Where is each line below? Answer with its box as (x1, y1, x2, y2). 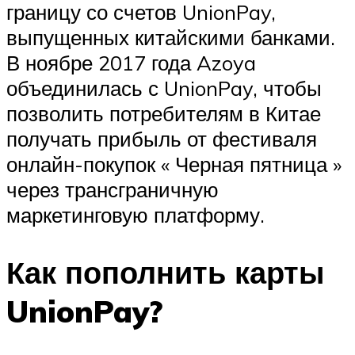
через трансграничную (6, 176, 219, 202)
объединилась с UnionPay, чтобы (6, 74, 322, 101)
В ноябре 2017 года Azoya (6, 49, 256, 75)
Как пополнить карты (6, 252, 324, 292)
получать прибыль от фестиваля (6, 125, 317, 151)
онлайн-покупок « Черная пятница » (6, 151, 342, 177)
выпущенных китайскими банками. (6, 24, 335, 50)
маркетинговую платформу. (6, 201, 265, 227)
